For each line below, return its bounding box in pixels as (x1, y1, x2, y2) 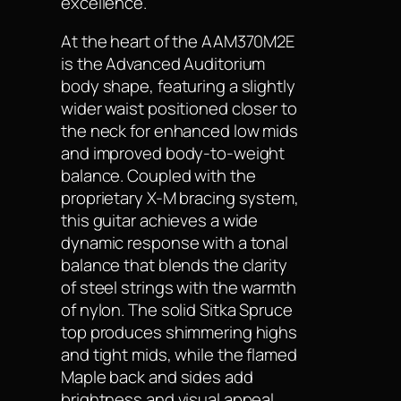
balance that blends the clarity (61, 253, 287, 277)
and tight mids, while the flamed (61, 343, 297, 367)
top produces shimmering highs (61, 320, 298, 345)
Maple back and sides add (61, 365, 253, 389)
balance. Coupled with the (61, 164, 256, 188)
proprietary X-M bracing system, (61, 186, 299, 210)
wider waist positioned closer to (61, 97, 297, 121)
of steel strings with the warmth (61, 276, 296, 300)
